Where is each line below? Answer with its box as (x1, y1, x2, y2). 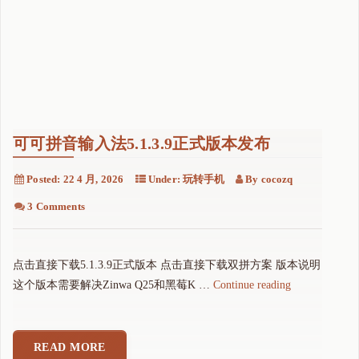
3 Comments (27, 200, 85, 213)
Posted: (24, 173, 63, 186)
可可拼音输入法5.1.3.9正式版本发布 (13, 135, 270, 153)
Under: (145, 173, 183, 186)
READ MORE (34, 341, 106, 354)
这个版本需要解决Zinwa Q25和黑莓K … (13, 279, 213, 292)
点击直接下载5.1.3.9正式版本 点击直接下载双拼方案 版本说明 (13, 259, 321, 272)
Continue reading (213, 279, 291, 292)
